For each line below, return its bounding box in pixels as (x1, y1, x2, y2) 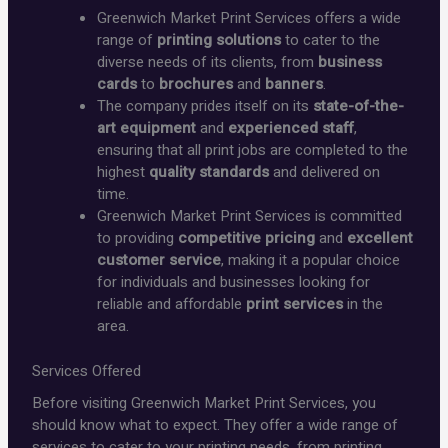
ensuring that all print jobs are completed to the (97, 139, 409, 162)
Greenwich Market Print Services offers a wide (97, 7, 402, 30)
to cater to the (281, 29, 381, 52)
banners (265, 73, 324, 96)
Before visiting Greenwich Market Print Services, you (32, 392, 377, 415)
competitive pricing (178, 227, 316, 250)
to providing (97, 227, 179, 250)
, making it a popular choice (221, 249, 401, 272)
